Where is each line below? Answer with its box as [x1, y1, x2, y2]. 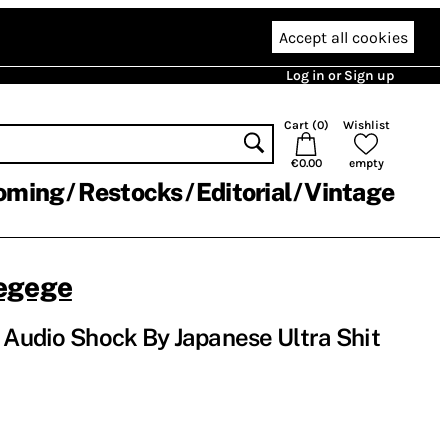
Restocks [77, 177, 183, 207]
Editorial [195, 177, 291, 207]
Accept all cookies [278, 27, 408, 47]
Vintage [304, 177, 394, 207]
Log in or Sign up [286, 67, 394, 84]
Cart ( [283, 118, 317, 132]
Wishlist [342, 118, 390, 132]
